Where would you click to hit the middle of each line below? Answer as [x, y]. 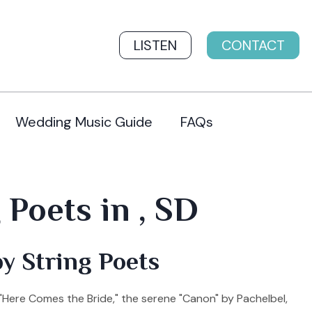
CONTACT [253, 46]
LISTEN [155, 46]
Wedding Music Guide [84, 122]
